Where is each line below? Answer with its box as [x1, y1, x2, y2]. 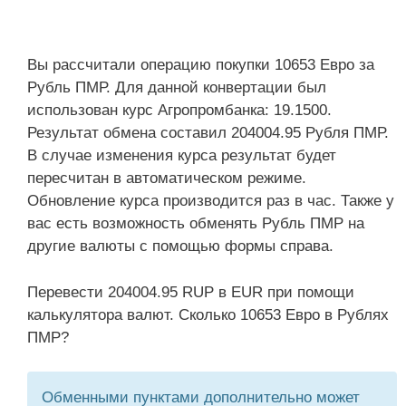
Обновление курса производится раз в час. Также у [27, 192, 394, 209]
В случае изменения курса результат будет [27, 147, 336, 164]
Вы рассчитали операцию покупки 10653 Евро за [27, 56, 374, 73]
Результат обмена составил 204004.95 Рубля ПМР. [27, 124, 389, 141]
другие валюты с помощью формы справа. [27, 237, 333, 255]
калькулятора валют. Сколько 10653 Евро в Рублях [27, 305, 389, 324]
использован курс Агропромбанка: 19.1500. [27, 101, 332, 119]
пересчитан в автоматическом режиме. [27, 169, 306, 187]
